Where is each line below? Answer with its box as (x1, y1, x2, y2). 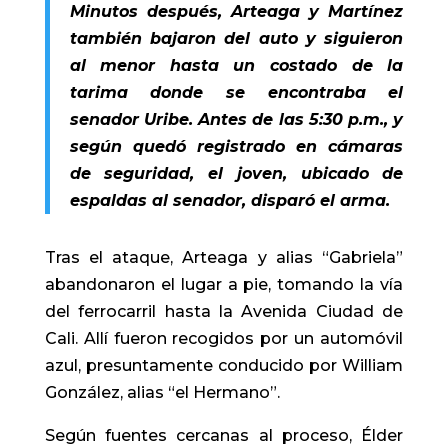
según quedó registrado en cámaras (69, 136, 404, 156)
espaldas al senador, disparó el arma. (69, 190, 390, 210)
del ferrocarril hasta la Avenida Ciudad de (44, 301, 404, 321)
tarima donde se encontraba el (69, 82, 404, 102)
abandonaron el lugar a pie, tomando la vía (44, 274, 404, 294)
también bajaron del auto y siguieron (69, 28, 404, 48)
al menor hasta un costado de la (69, 55, 404, 75)
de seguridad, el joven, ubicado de (69, 163, 404, 183)
